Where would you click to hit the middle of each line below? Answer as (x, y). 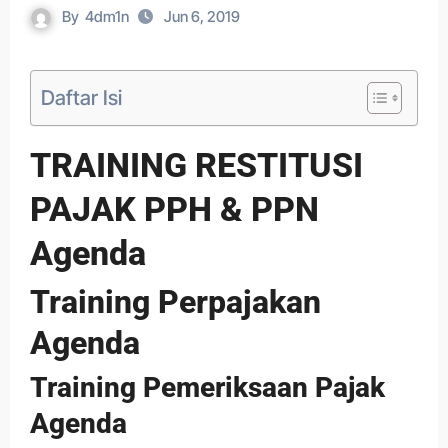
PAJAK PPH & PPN (174, 209)
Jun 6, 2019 (202, 16)
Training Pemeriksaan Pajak (207, 387)
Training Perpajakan (175, 301)
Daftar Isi (81, 97)
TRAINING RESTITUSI (196, 165)
